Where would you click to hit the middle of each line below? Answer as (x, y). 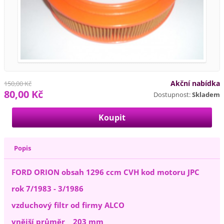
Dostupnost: (172, 95)
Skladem (206, 95)
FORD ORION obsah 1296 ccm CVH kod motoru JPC (107, 172)
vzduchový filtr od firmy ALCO (68, 205)
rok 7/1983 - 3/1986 (48, 188)
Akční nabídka (195, 83)
